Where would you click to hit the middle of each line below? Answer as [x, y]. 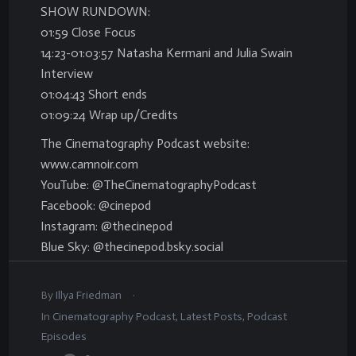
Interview [67, 74]
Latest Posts [211, 317]
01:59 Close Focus [88, 32]
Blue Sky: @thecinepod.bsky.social [132, 247]
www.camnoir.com [89, 164]
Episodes [64, 337]
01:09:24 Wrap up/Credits [109, 115]
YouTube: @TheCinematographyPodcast [149, 185]
